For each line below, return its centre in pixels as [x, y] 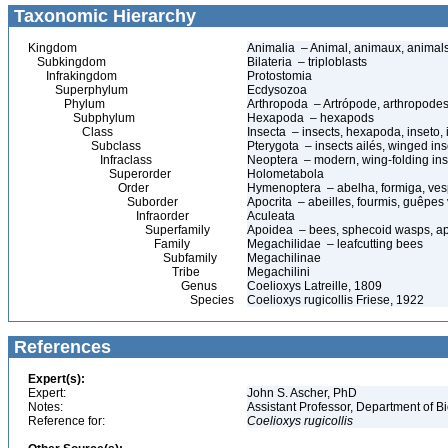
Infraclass [90, 160]
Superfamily [119, 230]
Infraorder [108, 216]
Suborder [103, 202]
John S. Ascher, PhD [303, 393]
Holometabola [287, 174]
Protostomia [281, 76]
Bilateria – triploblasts [307, 62]
